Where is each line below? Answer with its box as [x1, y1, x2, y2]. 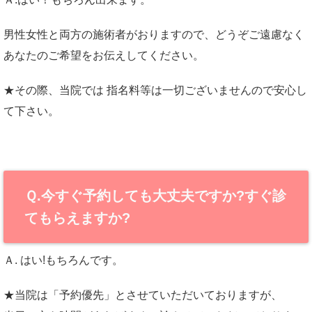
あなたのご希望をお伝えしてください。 [3, 49, 204, 61]
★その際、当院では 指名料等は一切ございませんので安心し [3, 84, 307, 96]
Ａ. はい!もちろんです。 [3, 254, 123, 266]
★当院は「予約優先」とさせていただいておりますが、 [3, 289, 282, 301]
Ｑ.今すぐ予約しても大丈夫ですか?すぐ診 [24, 188, 286, 203]
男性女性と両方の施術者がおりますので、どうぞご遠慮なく [3, 29, 304, 40]
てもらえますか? [24, 210, 130, 226]
